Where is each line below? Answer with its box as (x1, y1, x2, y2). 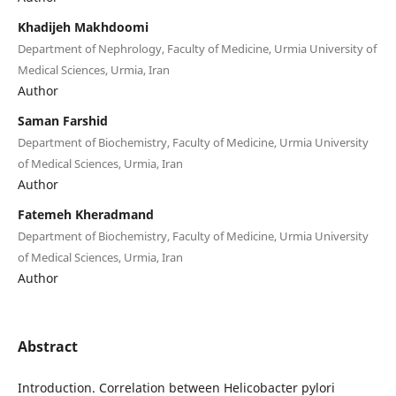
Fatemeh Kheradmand (17, 205, 154, 223)
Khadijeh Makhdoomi (17, 18, 148, 35)
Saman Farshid (17, 111, 108, 129)
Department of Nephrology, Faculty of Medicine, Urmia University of (17, 40, 377, 57)
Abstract (17, 336, 78, 356)
